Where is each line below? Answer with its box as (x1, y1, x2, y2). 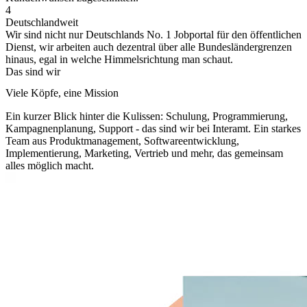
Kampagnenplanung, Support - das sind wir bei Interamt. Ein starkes (5, 123, 301, 135)
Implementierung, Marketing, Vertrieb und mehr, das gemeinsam (5, 147, 283, 160)
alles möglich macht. (5, 160, 94, 172)
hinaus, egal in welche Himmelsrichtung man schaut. (5, 53, 233, 65)
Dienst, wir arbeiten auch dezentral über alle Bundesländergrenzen (5, 40, 292, 53)
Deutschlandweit (5, 16, 78, 28)
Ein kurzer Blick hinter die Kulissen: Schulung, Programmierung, (5, 110, 288, 123)
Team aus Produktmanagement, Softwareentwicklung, (5, 135, 239, 147)
